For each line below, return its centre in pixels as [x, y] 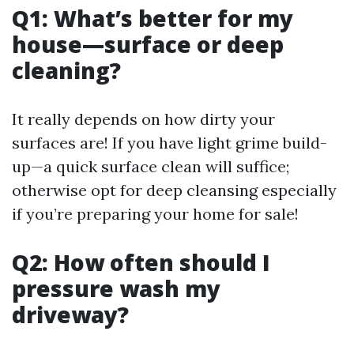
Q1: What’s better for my [153, 18]
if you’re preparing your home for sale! [155, 214]
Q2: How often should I [141, 262]
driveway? [70, 314]
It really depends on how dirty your [143, 119]
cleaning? [66, 70]
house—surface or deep [148, 44]
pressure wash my [116, 288]
